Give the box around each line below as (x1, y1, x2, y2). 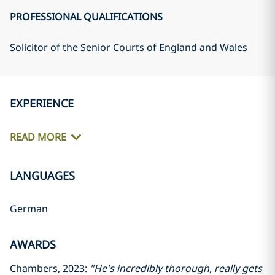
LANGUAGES (10, 168, 75, 183)
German (10, 202, 48, 215)
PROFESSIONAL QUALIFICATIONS (10, 10, 163, 23)
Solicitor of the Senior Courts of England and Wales (10, 41, 247, 54)
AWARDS (10, 237, 56, 252)
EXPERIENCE (10, 96, 74, 110)
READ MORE (10, 130, 66, 144)
